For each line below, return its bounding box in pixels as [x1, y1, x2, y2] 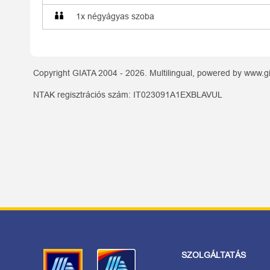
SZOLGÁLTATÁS [181, 250, 246, 260]
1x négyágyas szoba [76, 11, 154, 21]
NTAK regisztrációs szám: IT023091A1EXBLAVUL [33, 90, 222, 99]
